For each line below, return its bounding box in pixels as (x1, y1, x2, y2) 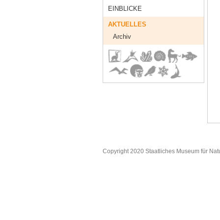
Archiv (113, 33, 132, 41)
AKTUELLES (108, 21, 147, 28)
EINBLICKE (108, 5, 142, 13)
